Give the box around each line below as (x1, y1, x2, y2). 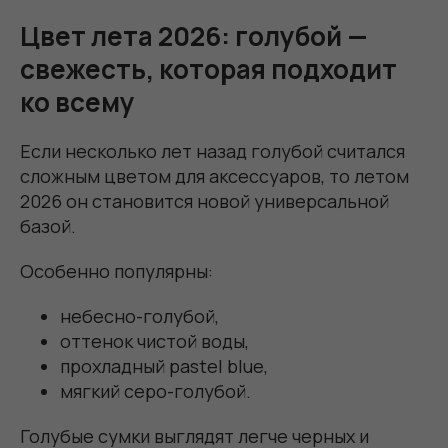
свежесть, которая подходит (20, 50, 397, 87)
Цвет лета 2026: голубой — (20, 17, 368, 54)
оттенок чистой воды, (60, 328, 249, 353)
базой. (20, 213, 76, 238)
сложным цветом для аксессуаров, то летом (20, 163, 409, 188)
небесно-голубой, (60, 303, 219, 328)
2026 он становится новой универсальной (20, 188, 389, 213)
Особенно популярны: (20, 258, 213, 283)
